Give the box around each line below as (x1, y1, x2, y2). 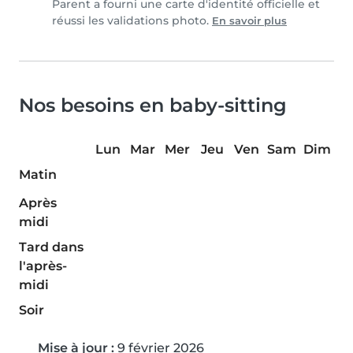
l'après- (19, 258, 67, 274)
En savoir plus (212, 15, 287, 28)
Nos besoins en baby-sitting (19, 94, 287, 117)
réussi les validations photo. (52, 13, 212, 28)
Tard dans (19, 240, 84, 255)
